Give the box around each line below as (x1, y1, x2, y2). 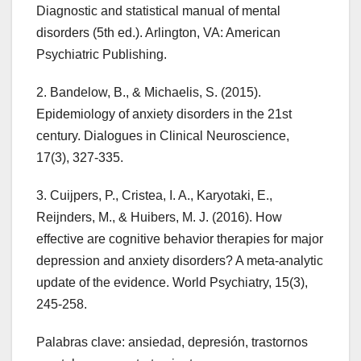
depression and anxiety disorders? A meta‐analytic (36, 253, 323, 268)
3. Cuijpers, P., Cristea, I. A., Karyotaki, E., (36, 188, 272, 202)
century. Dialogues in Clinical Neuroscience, (36, 128, 289, 143)
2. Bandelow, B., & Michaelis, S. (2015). (36, 85, 261, 99)
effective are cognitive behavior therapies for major (36, 231, 323, 246)
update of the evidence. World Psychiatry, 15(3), (36, 275, 308, 289)
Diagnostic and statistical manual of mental (36, 3, 280, 18)
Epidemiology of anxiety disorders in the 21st (36, 106, 292, 121)
